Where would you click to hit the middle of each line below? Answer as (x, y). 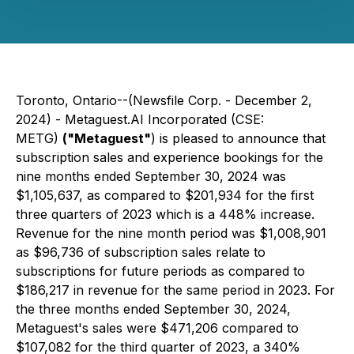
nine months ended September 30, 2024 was (151, 176)
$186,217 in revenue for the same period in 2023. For (175, 290)
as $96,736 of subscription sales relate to (141, 252)
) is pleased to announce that (238, 138)
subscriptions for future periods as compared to (160, 271)
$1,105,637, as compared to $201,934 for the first (165, 195)
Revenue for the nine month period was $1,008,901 (171, 233)
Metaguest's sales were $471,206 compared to (157, 328)
